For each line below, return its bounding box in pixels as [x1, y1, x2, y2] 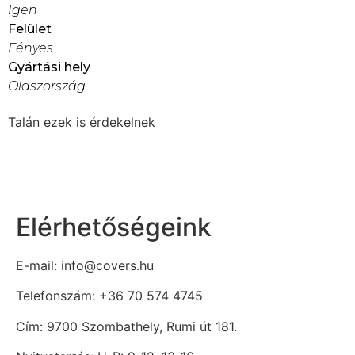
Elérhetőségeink [16, 211, 212, 242]
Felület [8, 21, 52, 37]
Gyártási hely [8, 59, 90, 75]
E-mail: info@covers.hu [16, 257, 154, 273]
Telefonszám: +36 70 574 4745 [16, 288, 203, 304]
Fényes [8, 40, 53, 56]
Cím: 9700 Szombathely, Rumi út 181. [16, 318, 237, 334]
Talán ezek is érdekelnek [8, 114, 155, 131]
